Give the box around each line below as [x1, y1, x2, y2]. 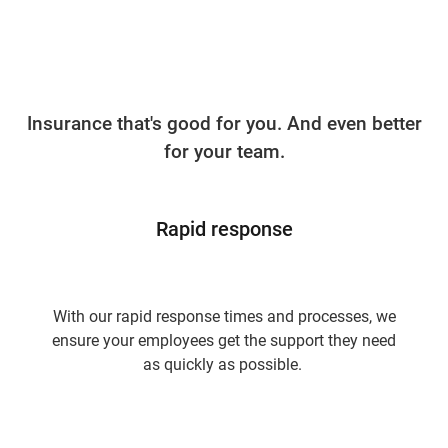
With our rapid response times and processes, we [52, 307, 396, 326]
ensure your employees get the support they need [52, 331, 396, 350]
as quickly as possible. [142, 355, 306, 374]
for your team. [163, 141, 285, 163]
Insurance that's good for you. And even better [26, 113, 422, 135]
